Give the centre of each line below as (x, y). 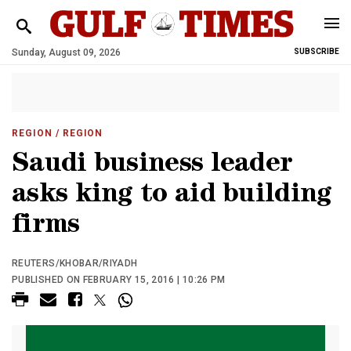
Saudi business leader (152, 166)
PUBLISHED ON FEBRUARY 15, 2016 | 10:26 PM (119, 280)
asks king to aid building (172, 196)
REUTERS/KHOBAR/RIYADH (75, 263)
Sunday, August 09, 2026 (66, 52)
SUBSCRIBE (317, 51)
